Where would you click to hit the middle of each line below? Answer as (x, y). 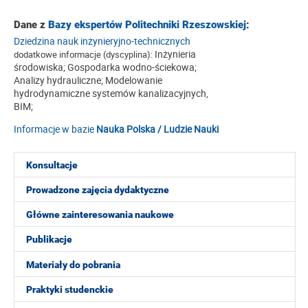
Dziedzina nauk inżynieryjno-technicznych (102, 41)
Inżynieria (174, 54)
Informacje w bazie (55, 129)
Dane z (31, 24)
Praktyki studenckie (70, 289)
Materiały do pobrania (73, 264)
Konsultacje (52, 165)
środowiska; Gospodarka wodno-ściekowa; (105, 67)
